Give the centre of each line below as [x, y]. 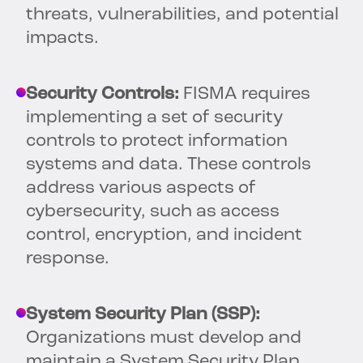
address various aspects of [141, 189]
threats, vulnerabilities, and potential [182, 15]
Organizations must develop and [164, 339]
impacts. [62, 39]
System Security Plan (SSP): [143, 315]
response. [68, 259]
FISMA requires [245, 95]
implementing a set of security [154, 118]
